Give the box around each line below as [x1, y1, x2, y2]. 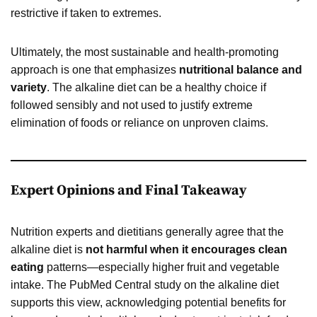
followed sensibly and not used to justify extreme [11, 98, 253, 111]
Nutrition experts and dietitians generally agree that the [11, 225, 284, 238]
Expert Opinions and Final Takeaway [11, 181, 247, 200]
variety [11, 81, 47, 93]
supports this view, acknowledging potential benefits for [11, 296, 286, 309]
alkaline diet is [11, 243, 86, 255]
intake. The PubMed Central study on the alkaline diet [11, 278, 279, 291]
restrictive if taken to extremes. [11, 6, 161, 19]
